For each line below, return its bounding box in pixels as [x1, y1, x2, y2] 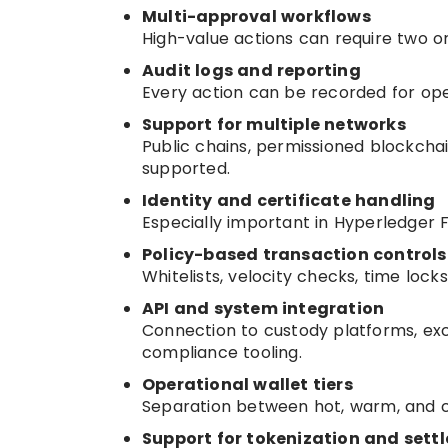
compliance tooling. [142, 341, 302, 364]
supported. [142, 157, 230, 180]
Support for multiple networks [142, 113, 406, 136]
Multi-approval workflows [142, 5, 371, 28]
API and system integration [142, 297, 385, 320]
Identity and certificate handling [142, 189, 436, 212]
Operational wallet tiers [142, 373, 353, 396]
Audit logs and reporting [142, 59, 361, 82]
